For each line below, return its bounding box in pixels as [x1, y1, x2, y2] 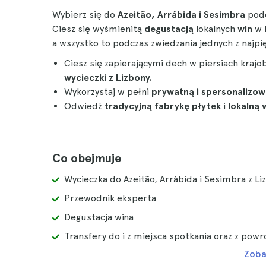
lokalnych [194, 23, 237, 34]
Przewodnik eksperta [64, 192, 156, 204]
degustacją [144, 23, 194, 34]
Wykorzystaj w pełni [64, 86, 151, 97]
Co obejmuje [52, 151, 121, 165]
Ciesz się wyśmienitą [52, 23, 144, 34]
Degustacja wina [64, 211, 134, 223]
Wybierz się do [52, 9, 118, 20]
